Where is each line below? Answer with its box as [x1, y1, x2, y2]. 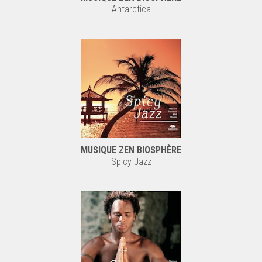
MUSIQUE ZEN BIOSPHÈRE [81, 144, 181, 156]
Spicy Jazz [111, 156, 151, 167]
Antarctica [111, 4, 151, 15]
